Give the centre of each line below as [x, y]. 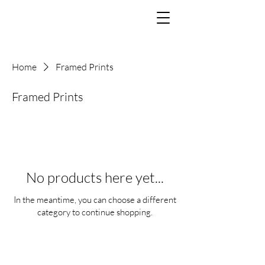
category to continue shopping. [95, 212]
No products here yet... [95, 177]
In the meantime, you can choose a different [95, 200]
